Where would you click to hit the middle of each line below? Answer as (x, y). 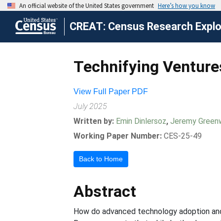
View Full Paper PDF (111, 92)
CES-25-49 (183, 136)
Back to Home (101, 159)
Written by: (95, 121)
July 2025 (91, 106)
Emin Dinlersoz (141, 121)
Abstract (105, 191)
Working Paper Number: (118, 136)
